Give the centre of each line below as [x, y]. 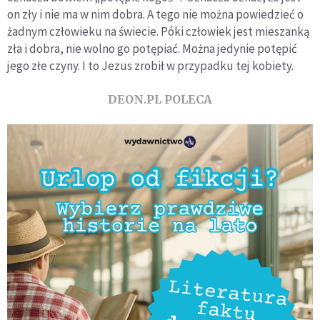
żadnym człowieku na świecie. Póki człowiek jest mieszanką [159, 31]
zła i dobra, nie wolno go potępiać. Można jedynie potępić [152, 49]
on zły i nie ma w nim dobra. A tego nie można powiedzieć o [155, 14]
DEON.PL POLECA [160, 99]
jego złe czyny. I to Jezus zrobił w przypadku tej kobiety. [150, 66]
